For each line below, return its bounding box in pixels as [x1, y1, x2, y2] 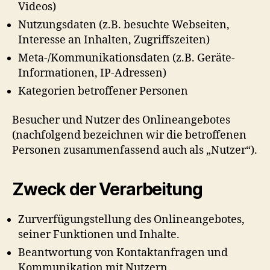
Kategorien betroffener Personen [18, 84, 188, 98]
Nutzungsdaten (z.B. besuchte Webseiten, [18, 18, 230, 32]
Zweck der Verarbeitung [12, 178, 202, 199]
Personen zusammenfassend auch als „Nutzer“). [12, 143, 257, 157]
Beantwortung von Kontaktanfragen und [18, 245, 228, 260]
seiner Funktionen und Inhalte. [18, 227, 180, 242]
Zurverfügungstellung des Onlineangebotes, [18, 212, 245, 227]
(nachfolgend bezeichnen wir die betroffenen [12, 128, 246, 142]
